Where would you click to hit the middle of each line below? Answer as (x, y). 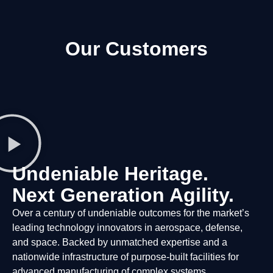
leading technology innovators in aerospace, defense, (127, 228)
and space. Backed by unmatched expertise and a (120, 243)
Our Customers (136, 49)
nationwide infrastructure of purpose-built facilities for (126, 257)
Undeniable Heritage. (110, 174)
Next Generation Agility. (123, 195)
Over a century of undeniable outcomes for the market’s (131, 213)
